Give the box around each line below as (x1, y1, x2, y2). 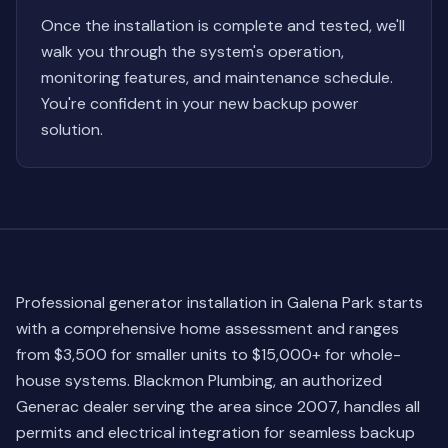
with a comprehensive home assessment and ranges (16, 318, 399, 339)
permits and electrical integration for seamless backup (16, 422, 415, 443)
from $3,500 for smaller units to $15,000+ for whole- (16, 344, 401, 365)
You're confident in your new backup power (41, 93, 359, 114)
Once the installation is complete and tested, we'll (41, 15, 405, 36)
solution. (41, 119, 103, 140)
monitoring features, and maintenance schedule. (41, 67, 393, 88)
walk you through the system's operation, (41, 41, 344, 62)
